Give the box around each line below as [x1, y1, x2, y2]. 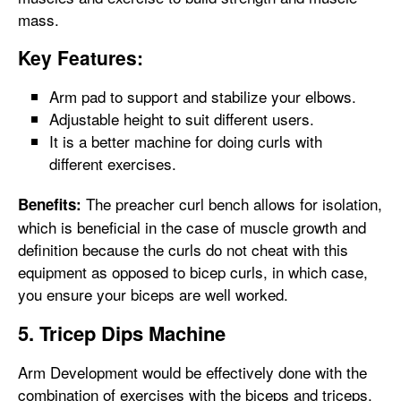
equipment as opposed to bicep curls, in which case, [18, 260, 368, 283]
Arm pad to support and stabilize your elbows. [49, 85, 356, 107]
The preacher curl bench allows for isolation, [81, 192, 382, 215]
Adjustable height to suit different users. [49, 107, 314, 130]
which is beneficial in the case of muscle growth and [18, 216, 366, 238]
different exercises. [49, 152, 176, 175]
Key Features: [18, 44, 143, 71]
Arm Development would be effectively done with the [18, 361, 367, 383]
